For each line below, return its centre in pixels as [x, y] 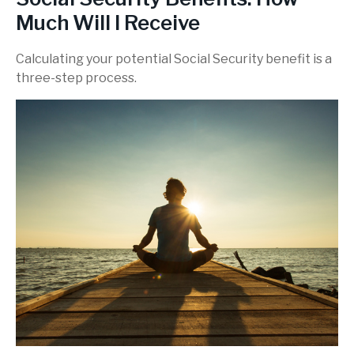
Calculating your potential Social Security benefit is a [174, 58]
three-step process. [76, 77]
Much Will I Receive [108, 22]
